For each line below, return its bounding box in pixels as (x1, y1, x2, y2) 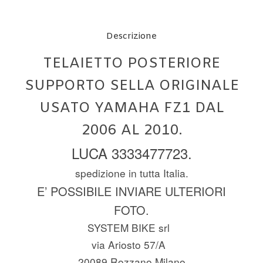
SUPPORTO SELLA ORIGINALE (24, 77, 239, 96)
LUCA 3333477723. (71, 143, 192, 164)
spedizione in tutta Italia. (72, 166, 191, 181)
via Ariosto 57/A (92, 237, 171, 252)
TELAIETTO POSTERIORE (43, 55, 220, 74)
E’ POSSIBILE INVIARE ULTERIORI (37, 183, 226, 200)
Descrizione (106, 31, 157, 43)
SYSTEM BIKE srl (87, 220, 176, 235)
